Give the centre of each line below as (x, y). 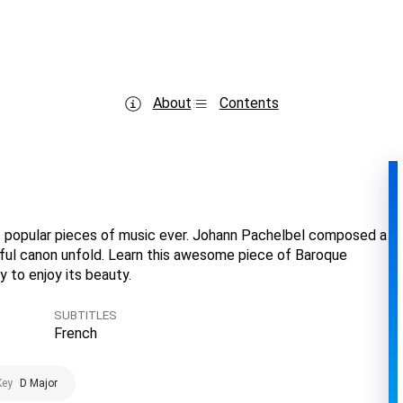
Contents (249, 103)
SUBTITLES (85, 315)
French (76, 333)
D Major (39, 383)
